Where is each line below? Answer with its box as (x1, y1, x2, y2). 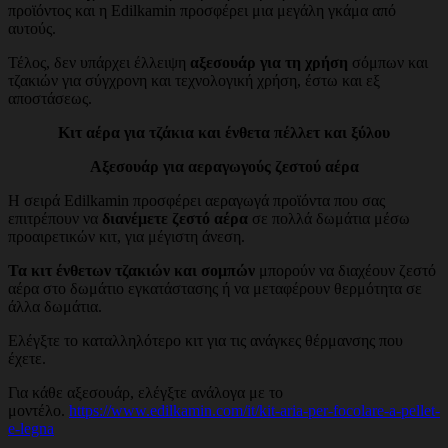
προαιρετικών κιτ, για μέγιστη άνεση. (8, 228, 245, 246)
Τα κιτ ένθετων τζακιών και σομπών (8, 262, 255, 280)
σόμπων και (348, 54, 428, 72)
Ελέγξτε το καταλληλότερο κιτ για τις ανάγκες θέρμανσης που (8, 332, 403, 350)
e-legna (8, 420, 54, 438)
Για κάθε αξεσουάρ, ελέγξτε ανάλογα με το (8, 384, 283, 402)
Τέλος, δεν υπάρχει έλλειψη (8, 54, 190, 72)
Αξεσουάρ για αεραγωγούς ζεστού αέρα (89, 158, 359, 176)
